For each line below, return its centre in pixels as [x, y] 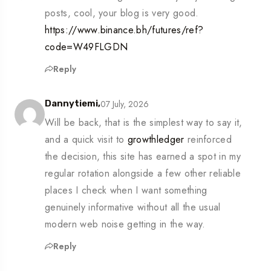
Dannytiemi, [73, 104]
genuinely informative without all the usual [133, 207]
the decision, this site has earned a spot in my [143, 157]
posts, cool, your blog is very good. [122, 13]
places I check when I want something [126, 191]
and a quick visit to [86, 140]
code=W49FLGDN [87, 47]
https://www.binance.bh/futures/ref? [124, 30]
